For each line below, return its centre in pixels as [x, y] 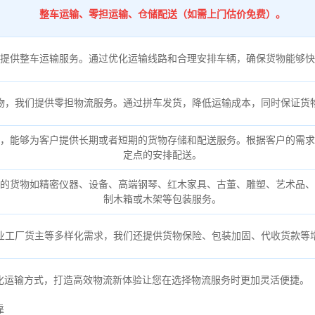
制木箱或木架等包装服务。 [162, 199]
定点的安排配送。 [162, 154]
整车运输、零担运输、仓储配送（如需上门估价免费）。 [162, 14]
